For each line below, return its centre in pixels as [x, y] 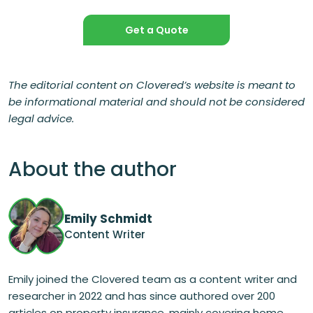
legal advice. [41, 118]
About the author [93, 170]
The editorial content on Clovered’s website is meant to [152, 85]
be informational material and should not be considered [156, 101]
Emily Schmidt [108, 218]
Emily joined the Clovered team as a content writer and [153, 279]
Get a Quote [156, 30]
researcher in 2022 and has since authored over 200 [142, 296]
